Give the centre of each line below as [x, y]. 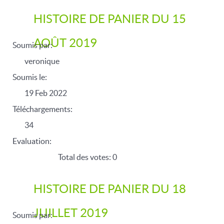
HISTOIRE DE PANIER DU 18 [110, 189]
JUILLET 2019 [71, 213]
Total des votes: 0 [87, 157]
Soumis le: [30, 77]
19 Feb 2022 [46, 93]
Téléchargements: [42, 109]
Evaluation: [32, 141]
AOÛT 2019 [65, 43]
